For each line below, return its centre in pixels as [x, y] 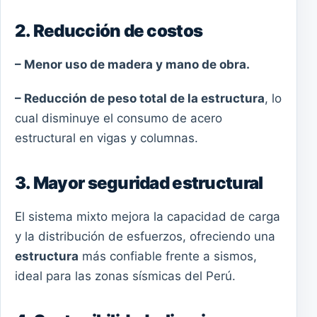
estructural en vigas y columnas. [106, 138]
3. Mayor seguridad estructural [139, 183]
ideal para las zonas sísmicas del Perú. [125, 276]
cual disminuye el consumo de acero [119, 118]
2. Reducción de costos [109, 31]
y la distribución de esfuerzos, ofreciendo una [145, 236]
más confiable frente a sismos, [168, 256]
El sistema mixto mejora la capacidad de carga [148, 216]
